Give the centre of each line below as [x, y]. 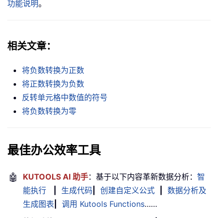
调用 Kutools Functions [103, 204]
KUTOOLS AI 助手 [55, 177]
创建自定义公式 [127, 191]
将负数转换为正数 [53, 70]
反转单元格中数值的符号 [65, 98]
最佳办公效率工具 [54, 151]
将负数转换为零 [49, 111]
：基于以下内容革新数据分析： [143, 177]
